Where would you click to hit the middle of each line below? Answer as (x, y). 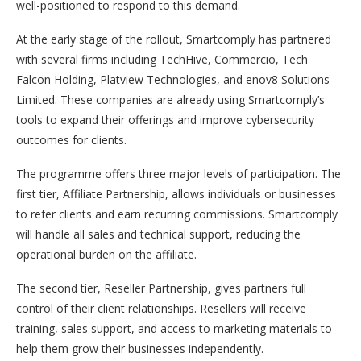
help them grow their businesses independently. (140, 349)
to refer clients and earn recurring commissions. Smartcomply (177, 214)
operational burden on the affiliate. (106, 254)
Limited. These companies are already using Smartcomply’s (170, 100)
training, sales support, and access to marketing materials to (174, 328)
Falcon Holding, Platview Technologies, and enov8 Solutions (173, 79)
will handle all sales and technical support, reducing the (158, 234)
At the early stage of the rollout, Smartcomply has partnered (174, 39)
